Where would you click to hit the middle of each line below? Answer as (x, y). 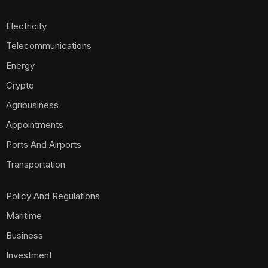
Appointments (35, 125)
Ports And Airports (44, 144)
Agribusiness (32, 105)
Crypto (20, 85)
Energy (20, 66)
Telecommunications (49, 46)
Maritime (24, 216)
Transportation (36, 164)
